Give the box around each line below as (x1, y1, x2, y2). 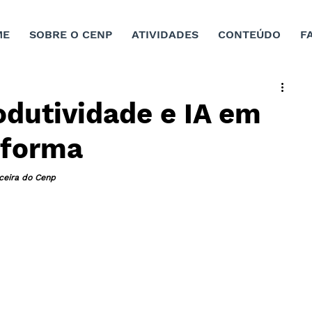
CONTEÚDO (218, 27, 281, 41)
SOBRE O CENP (29, 27, 113, 41)
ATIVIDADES (132, 27, 199, 41)
